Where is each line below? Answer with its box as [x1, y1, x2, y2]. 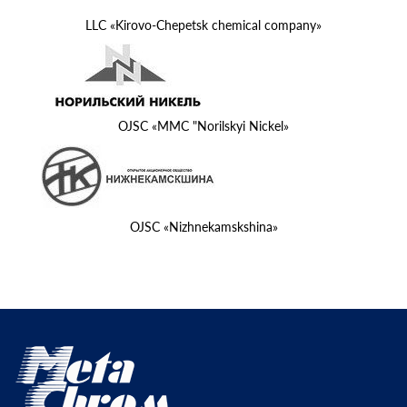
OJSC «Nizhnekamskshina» [129, 219, 278, 235]
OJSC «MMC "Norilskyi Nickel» [118, 118, 289, 134]
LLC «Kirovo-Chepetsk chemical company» [85, 17, 322, 34]
